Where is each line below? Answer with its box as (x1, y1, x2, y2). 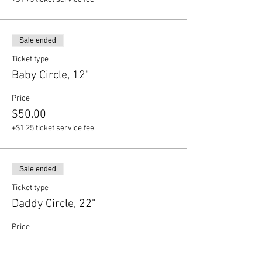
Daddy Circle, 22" (12, 197, 95, 211)
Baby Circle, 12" (12, 68, 89, 82)
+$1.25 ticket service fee (12, 123, 94, 133)
